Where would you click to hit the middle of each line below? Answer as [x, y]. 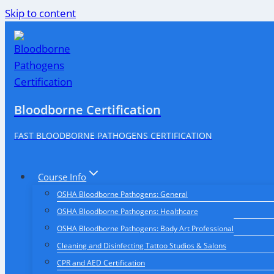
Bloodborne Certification [87, 110]
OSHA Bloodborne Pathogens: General [122, 194]
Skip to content [40, 13]
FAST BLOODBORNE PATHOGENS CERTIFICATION [113, 135]
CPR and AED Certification [101, 263]
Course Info [62, 177]
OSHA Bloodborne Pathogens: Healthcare [128, 212]
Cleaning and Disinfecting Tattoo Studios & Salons [142, 246]
